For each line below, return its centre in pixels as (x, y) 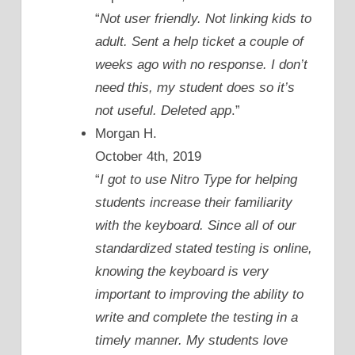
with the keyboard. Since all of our (196, 226)
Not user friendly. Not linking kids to (206, 19)
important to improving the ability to (199, 295)
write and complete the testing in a (197, 318)
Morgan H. (126, 134)
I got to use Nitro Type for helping (198, 180)
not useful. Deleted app (163, 111)
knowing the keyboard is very (182, 272)
